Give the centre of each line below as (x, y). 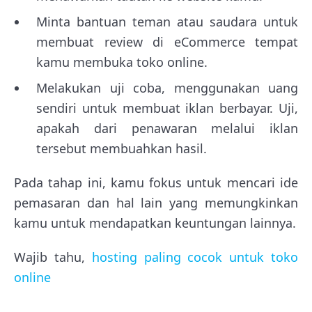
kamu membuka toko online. (122, 62)
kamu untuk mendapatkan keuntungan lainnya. (155, 223)
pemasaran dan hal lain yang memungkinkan (156, 202)
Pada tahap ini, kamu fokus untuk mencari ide (156, 182)
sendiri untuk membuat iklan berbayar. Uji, (167, 108)
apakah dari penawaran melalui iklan (167, 128)
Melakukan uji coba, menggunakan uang (167, 87)
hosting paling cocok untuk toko (195, 257)
